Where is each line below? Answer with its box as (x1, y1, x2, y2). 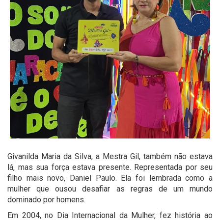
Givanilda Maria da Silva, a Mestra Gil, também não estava (7, 152, 213, 162)
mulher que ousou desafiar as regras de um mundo (7, 184, 213, 194)
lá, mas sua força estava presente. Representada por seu (7, 163, 213, 172)
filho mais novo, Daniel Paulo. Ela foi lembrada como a (7, 173, 213, 183)
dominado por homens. (7, 195, 85, 205)
